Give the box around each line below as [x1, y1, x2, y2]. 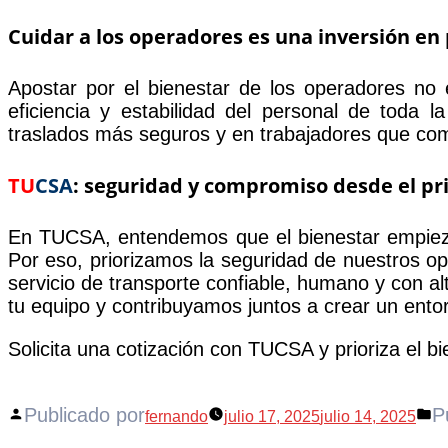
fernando [145, 407, 208, 425]
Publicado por [24, 403, 145, 426]
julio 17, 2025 [224, 407, 320, 425]
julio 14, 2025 [320, 407, 416, 425]
